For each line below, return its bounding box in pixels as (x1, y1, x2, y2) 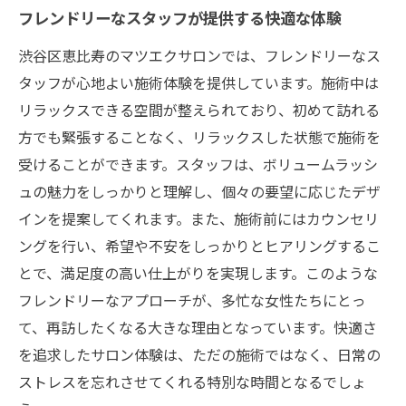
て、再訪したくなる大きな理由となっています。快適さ (18, 315, 377, 338)
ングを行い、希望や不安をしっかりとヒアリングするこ (18, 234, 381, 256)
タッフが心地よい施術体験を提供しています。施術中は (18, 71, 379, 93)
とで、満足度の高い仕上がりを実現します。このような (18, 261, 378, 284)
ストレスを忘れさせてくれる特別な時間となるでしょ (18, 370, 366, 392)
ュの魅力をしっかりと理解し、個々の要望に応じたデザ (18, 179, 381, 202)
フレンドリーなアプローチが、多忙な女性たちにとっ (18, 288, 366, 311)
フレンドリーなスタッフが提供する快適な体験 (18, 12, 342, 28)
